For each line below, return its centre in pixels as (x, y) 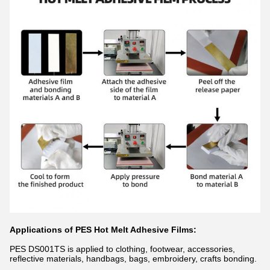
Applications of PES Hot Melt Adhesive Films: (103, 229)
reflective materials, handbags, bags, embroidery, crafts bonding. (133, 258)
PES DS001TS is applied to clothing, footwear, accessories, (122, 249)
